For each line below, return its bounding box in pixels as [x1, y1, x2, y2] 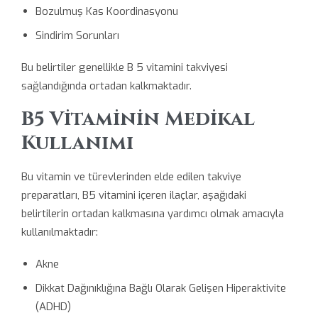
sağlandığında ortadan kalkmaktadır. [21, 79, 192, 93]
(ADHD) [35, 299, 71, 314]
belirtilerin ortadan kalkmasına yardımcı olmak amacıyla [21, 206, 284, 221]
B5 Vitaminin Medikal [21, 105, 255, 132]
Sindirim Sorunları [35, 28, 119, 43]
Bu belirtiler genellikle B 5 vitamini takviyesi [21, 60, 228, 75]
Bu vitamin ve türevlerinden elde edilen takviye [21, 169, 241, 184]
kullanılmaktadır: [21, 224, 98, 239]
